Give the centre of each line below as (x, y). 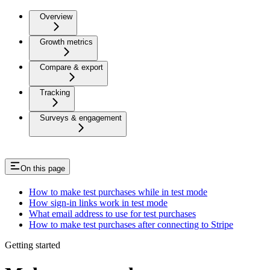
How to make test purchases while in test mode (118, 192)
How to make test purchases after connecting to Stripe (131, 224)
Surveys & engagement (81, 118)
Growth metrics (66, 42)
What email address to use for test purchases (112, 213)
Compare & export (71, 67)
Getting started (33, 245)
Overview (56, 17)
